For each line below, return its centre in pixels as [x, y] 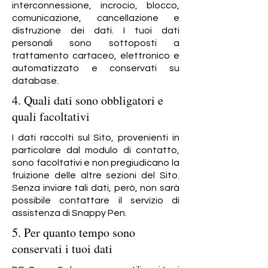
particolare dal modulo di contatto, [96, 150]
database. [35, 81]
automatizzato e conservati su [96, 68]
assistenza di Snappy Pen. [69, 213]
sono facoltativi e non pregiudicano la [96, 163]
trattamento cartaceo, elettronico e [96, 56]
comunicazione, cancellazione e [96, 18]
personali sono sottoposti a [96, 43]
